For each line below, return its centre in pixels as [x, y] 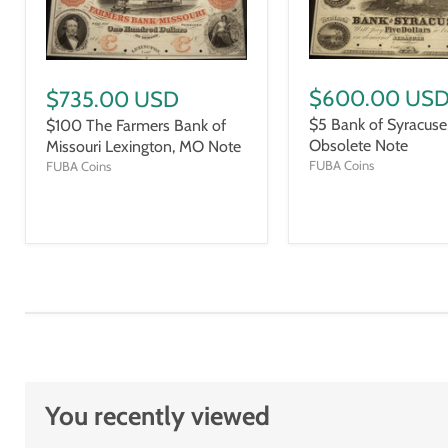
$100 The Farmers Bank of [136, 126]
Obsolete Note [358, 145]
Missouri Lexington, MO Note [143, 147]
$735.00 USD [112, 100]
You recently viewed [157, 415]
